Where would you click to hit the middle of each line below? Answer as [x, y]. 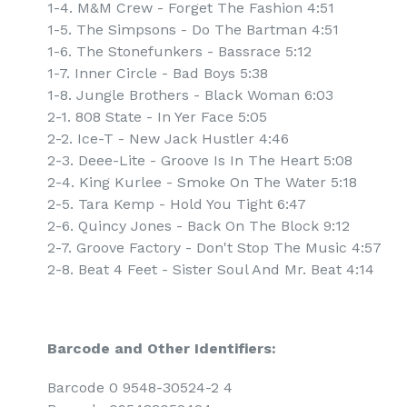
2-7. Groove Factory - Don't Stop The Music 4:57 [215, 247]
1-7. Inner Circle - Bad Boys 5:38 [158, 73]
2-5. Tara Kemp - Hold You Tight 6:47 [177, 203]
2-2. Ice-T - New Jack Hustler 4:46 [169, 138]
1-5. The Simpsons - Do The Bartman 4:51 [194, 29]
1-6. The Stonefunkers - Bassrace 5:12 [180, 51]
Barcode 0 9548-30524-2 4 [140, 388]
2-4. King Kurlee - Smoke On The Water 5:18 [203, 182]
